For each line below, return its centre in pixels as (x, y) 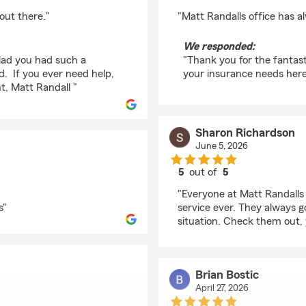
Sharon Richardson (245, 133)
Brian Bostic (227, 275)
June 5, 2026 (221, 146)
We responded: (219, 46)
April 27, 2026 (222, 288)
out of (205, 172)
